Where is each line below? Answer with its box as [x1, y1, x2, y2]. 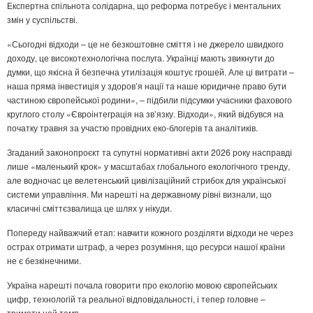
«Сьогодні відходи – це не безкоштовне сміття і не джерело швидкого [7, 38, 284, 50]
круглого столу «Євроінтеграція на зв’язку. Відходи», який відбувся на [7, 108, 284, 120]
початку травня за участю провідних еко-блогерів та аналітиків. [7, 122, 258, 134]
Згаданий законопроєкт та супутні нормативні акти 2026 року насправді [7, 146, 292, 159]
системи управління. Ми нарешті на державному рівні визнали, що [7, 188, 272, 201]
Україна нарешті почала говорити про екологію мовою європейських [7, 279, 277, 291]
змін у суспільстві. [7, 13, 78, 26]
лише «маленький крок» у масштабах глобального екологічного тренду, [7, 160, 290, 173]
